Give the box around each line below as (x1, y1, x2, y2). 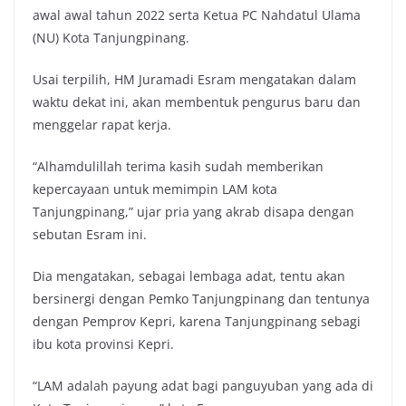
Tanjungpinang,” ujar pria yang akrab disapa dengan (33, 202, 354, 220)
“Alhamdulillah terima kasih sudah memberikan (33, 157, 324, 175)
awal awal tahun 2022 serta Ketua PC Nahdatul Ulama (33, 5, 361, 24)
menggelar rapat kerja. (33, 115, 171, 133)
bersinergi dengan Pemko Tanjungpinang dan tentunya (33, 289, 370, 307)
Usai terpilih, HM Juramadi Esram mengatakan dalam (33, 70, 356, 88)
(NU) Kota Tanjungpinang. (33, 28, 189, 46)
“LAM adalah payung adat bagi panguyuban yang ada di (33, 376, 373, 394)
